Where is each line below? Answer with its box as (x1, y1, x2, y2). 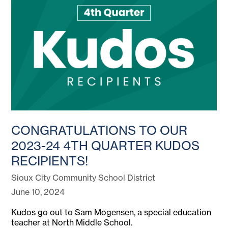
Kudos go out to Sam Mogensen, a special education (11, 207, 212, 218)
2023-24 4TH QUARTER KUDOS (11, 138, 200, 154)
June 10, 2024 (11, 187, 65, 197)
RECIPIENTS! (11, 153, 89, 169)
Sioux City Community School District (11, 173, 156, 183)
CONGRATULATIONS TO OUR (11, 123, 188, 138)
